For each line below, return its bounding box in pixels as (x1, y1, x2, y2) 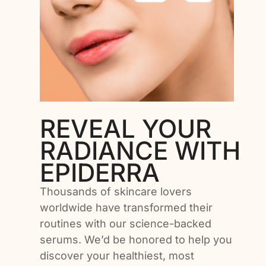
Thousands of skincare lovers (40, 185, 192, 198)
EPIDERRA (40, 157, 160, 188)
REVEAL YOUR (40, 113, 212, 144)
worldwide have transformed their (40, 201, 213, 214)
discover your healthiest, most (40, 249, 195, 262)
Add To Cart (50, 57, 112, 70)
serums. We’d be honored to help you (40, 233, 233, 246)
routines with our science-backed (40, 217, 212, 230)
